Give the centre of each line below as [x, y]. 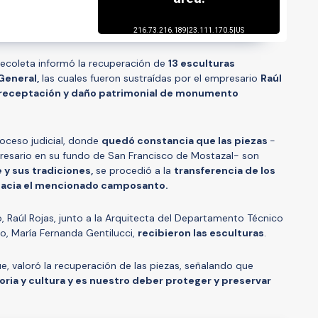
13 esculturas [202, 63]
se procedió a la [133, 170]
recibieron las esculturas [201, 232]
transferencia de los [225, 170]
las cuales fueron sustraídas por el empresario [150, 78]
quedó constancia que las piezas [186, 140]
